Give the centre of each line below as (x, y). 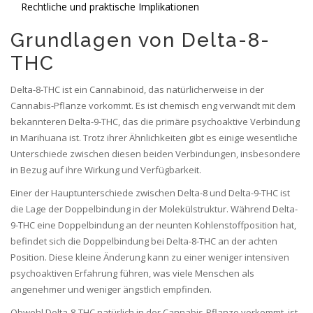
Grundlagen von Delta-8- (140, 41)
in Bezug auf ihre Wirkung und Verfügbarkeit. (106, 170)
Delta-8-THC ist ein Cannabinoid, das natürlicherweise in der (137, 90)
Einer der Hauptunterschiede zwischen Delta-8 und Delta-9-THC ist (150, 193)
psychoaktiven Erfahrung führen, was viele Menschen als (132, 274)
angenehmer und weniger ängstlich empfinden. (111, 290)
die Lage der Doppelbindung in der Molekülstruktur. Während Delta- (154, 209)
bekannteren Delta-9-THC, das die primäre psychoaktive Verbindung (155, 122)
